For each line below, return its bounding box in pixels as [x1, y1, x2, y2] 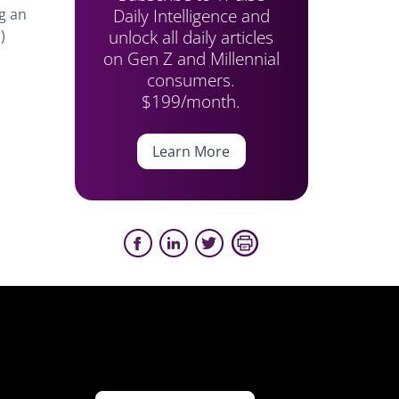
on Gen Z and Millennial [102, 46, 280, 70]
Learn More [152, 142, 231, 161]
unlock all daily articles [109, 25, 274, 49]
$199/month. [142, 89, 241, 113]
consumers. [147, 68, 236, 92]
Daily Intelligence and [112, 4, 270, 28]
